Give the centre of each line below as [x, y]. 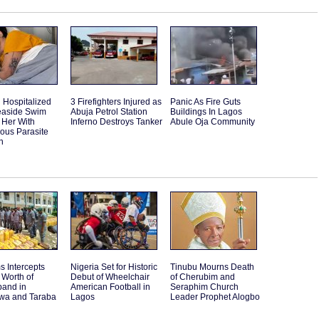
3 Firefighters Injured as [116, 102]
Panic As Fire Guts [205, 102]
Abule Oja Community [213, 122]
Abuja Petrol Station [109, 112]
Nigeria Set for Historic [114, 267]
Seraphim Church [204, 287]
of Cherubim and [203, 277]
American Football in [110, 287]
